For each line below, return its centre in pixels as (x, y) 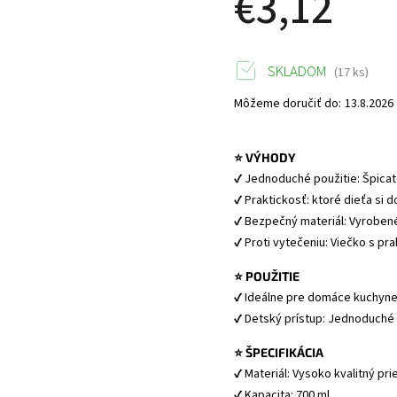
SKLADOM (296, 72)
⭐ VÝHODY (265, 157)
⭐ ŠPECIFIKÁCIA (279, 352)
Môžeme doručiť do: (288, 104)
